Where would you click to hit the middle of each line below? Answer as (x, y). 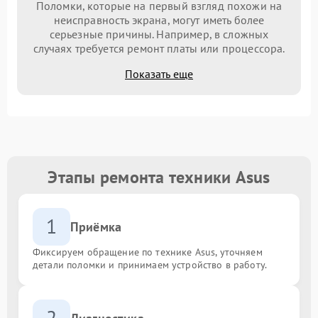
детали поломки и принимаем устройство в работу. (150, 264)
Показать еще (159, 73)
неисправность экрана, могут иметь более (159, 20)
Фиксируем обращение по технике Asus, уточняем (148, 252)
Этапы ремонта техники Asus (159, 177)
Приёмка (96, 226)
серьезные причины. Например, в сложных (159, 34)
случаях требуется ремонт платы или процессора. (159, 48)
